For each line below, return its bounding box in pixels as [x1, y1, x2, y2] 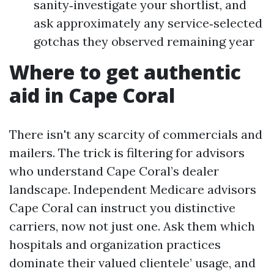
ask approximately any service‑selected [34, 15, 262, 31]
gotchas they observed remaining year [34, 34, 254, 49]
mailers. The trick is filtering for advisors [9, 145, 245, 160]
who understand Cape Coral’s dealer [9, 163, 219, 179]
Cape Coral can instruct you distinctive [9, 200, 235, 215]
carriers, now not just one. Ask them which [9, 218, 255, 234]
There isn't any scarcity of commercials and [9, 127, 262, 142]
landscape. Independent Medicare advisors [9, 182, 256, 197]
